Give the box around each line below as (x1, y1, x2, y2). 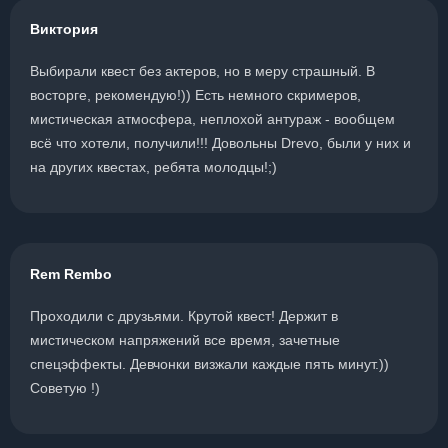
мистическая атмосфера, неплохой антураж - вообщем (30, 111, 395, 127)
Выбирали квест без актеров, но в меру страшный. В (30, 63, 375, 79)
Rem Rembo (30, 266, 112, 282)
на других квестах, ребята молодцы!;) (30, 159, 277, 175)
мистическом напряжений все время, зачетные (30, 332, 340, 348)
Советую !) (30, 380, 100, 396)
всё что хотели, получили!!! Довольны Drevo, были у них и (30, 135, 411, 151)
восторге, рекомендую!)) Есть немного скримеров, (30, 87, 361, 103)
